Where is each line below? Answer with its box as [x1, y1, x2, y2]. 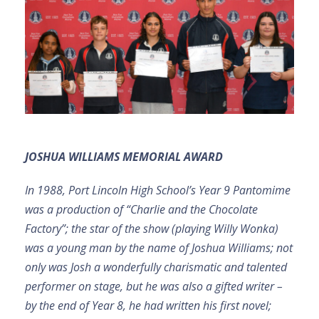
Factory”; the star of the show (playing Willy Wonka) [25, 221, 278, 237]
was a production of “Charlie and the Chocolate [25, 202, 258, 218]
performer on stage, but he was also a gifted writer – [25, 278, 283, 295]
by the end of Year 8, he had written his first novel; [25, 298, 271, 314]
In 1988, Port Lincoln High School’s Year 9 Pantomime [25, 182, 291, 199]
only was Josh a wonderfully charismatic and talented [25, 259, 287, 276]
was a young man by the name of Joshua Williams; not [25, 240, 293, 256]
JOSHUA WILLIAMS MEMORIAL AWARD [25, 149, 223, 165]
